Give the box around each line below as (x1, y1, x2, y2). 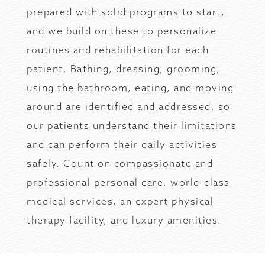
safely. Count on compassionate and (27, 157, 213, 169)
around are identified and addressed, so (27, 101, 231, 112)
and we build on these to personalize (27, 25, 216, 37)
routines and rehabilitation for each (27, 44, 209, 56)
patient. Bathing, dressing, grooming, (27, 63, 221, 75)
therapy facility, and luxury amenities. (27, 214, 222, 226)
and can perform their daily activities (27, 138, 217, 150)
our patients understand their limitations (27, 119, 237, 131)
